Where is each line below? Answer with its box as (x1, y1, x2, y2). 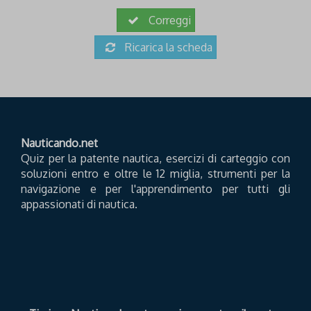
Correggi (145, 12, 191, 27)
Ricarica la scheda (122, 40, 212, 54)
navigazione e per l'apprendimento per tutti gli (21, 181, 290, 196)
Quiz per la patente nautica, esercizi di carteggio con (21, 151, 290, 165)
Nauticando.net (21, 135, 98, 150)
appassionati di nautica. (21, 196, 137, 211)
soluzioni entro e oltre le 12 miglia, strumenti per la (21, 166, 290, 180)
